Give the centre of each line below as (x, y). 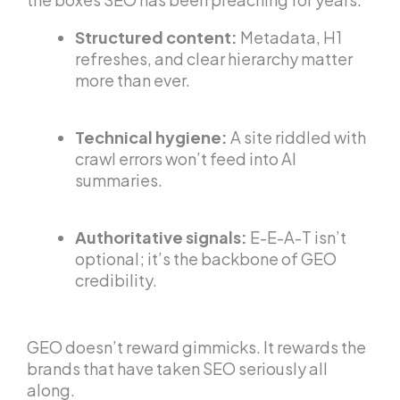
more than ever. (133, 80)
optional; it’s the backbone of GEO (206, 259)
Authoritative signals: (161, 237)
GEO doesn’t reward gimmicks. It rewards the (196, 347)
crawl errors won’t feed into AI (186, 159)
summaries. (119, 180)
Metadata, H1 (290, 37)
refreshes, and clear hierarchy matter (214, 59)
